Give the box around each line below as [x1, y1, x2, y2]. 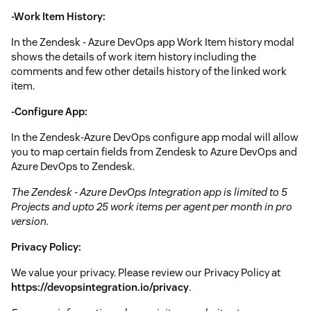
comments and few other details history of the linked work [11, 65, 287, 78]
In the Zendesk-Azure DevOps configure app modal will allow [11, 131, 299, 144]
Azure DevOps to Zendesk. [11, 160, 135, 174]
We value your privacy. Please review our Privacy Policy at [11, 266, 280, 280]
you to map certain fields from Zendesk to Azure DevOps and [11, 145, 297, 159]
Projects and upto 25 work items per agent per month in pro [11, 200, 292, 214]
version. [11, 215, 49, 228]
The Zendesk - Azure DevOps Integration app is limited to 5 [11, 185, 287, 199]
